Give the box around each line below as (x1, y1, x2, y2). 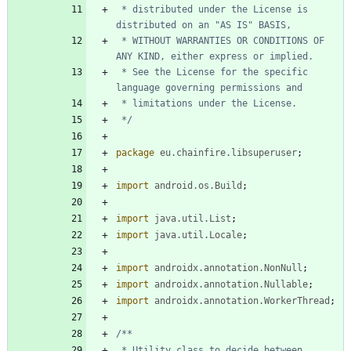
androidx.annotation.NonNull (154, 262, 302, 273)
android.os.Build (154, 179, 242, 191)
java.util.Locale (154, 229, 242, 241)
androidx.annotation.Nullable (154, 278, 308, 290)
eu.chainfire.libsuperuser (160, 147, 297, 158)
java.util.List (154, 212, 231, 224)
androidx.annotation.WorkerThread (154, 295, 330, 306)
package (116, 147, 154, 158)
